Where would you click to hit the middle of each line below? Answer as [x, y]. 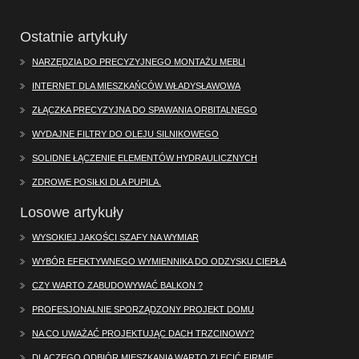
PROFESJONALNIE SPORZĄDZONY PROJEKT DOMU [143, 309]
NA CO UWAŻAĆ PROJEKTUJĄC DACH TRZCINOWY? [143, 333]
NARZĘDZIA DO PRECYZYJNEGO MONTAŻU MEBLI [139, 61]
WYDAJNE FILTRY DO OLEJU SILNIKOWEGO [125, 133]
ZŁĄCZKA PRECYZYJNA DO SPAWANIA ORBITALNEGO [145, 109]
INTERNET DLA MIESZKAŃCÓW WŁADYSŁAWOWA [136, 85]
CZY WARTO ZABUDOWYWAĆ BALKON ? [117, 285]
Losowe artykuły [72, 212]
